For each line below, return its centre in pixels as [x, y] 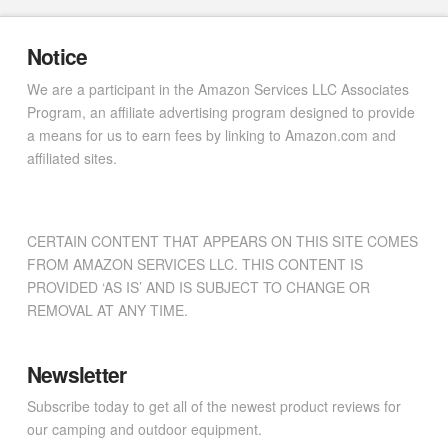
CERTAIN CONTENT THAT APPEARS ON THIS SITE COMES [222, 240]
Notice [57, 56]
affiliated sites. [71, 157]
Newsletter [76, 373]
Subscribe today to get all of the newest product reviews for [213, 406]
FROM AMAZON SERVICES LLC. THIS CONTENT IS [194, 263]
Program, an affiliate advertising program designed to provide [220, 111]
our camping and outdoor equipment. [144, 429]
